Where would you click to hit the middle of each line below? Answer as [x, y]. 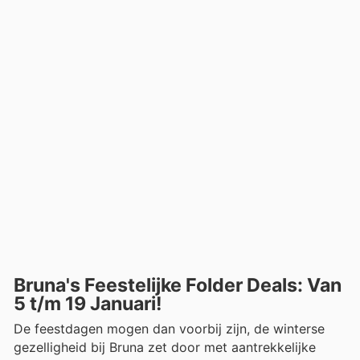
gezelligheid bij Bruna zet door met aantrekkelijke [165, 348]
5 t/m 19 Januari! [88, 304]
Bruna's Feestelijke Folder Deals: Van [178, 286]
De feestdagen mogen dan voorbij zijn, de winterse [169, 329]
